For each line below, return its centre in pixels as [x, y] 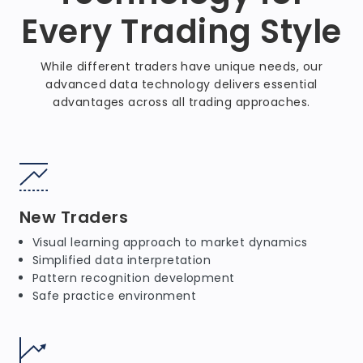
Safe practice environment [114, 296]
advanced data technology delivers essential [181, 84]
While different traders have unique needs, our [181, 66]
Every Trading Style [181, 32]
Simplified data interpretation [122, 260]
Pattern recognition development [134, 278]
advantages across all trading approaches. [181, 102]
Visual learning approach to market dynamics [170, 242]
